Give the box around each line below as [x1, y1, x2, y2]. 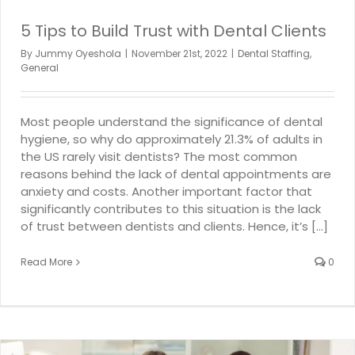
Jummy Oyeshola [35, 47, 121, 61]
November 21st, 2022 [132, 47, 227, 61]
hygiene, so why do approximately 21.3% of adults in [21, 131, 323, 148]
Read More [21, 255, 72, 269]
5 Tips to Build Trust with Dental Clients [21, 20, 326, 43]
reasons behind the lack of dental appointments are [21, 166, 331, 183]
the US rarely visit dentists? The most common [21, 148, 297, 166]
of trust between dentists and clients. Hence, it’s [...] [21, 218, 328, 235]
